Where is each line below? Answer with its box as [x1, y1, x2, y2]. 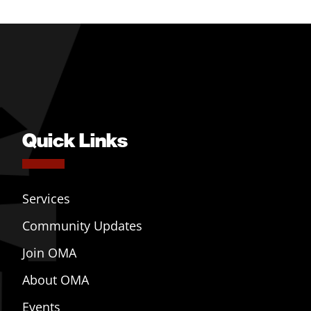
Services [22, 190, 70, 207]
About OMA [22, 271, 89, 288]
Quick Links [22, 127, 128, 152]
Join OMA [22, 244, 76, 261]
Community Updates [22, 217, 142, 234]
